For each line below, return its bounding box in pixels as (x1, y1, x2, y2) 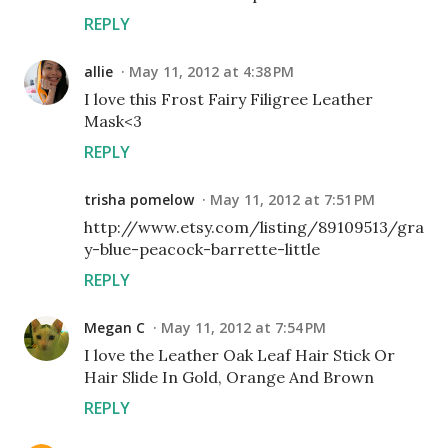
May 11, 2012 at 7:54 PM (161, 318, 326, 337)
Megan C (84, 318, 145, 337)
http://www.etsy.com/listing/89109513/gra (84, 217, 424, 237)
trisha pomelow (84, 190, 194, 209)
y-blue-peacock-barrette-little (84, 239, 320, 259)
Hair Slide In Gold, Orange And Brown (84, 367, 374, 387)
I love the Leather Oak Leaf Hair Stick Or (84, 345, 395, 365)
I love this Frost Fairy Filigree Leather (84, 89, 373, 109)
